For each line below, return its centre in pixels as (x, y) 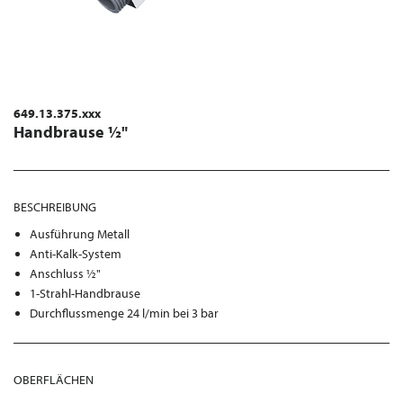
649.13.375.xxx (57, 113)
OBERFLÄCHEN (54, 380)
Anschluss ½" (66, 273)
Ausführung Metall (80, 234)
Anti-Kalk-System (76, 254)
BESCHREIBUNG (55, 207)
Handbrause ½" (71, 132)
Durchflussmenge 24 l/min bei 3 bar (125, 313)
